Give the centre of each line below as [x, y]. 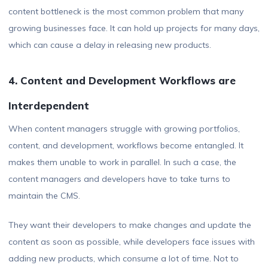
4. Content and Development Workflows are [122, 81]
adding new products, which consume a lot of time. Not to [124, 259]
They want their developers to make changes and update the [130, 225]
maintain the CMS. [44, 196]
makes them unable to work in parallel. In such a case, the [122, 162]
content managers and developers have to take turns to [119, 179]
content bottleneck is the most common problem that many [126, 12]
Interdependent [49, 106]
